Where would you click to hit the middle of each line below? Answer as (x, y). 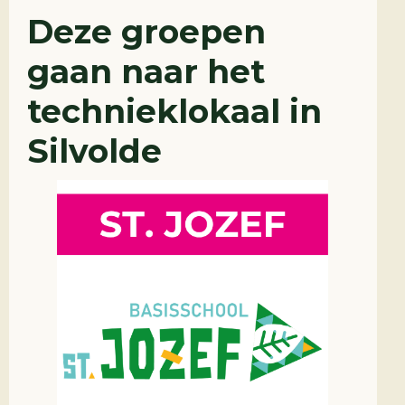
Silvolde (94, 151)
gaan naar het (146, 71)
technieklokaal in (174, 111)
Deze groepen (146, 32)
